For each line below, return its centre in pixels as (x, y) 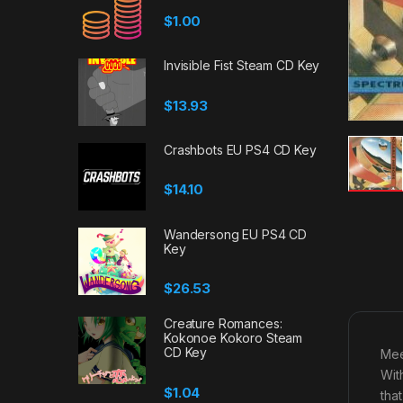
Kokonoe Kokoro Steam (233, 338)
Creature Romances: (223, 324)
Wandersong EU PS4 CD (236, 234)
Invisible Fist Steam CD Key (242, 66)
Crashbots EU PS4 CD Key (240, 150)
